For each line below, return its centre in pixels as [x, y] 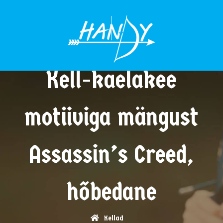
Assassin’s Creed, [111, 154]
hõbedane [111, 192]
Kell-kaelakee [111, 80]
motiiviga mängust [111, 117]
